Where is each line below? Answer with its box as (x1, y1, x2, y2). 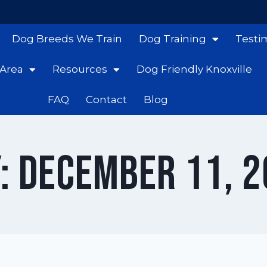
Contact (85, 94, 127, 105)
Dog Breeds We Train (11, 33, 122, 45)
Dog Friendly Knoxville (136, 63, 252, 75)
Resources (52, 63, 107, 75)
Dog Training (138, 33, 206, 45)
